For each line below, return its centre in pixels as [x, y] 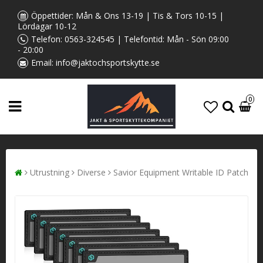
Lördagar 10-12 [47, 26]
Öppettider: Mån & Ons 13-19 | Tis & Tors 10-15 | [127, 16]
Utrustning [50, 172]
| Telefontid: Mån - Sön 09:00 [172, 39]
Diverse [91, 172]
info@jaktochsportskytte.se [108, 63]
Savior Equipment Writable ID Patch [181, 172]
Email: [43, 63]
